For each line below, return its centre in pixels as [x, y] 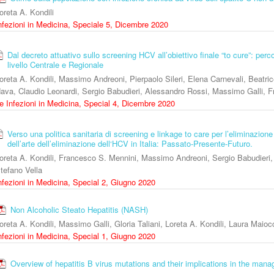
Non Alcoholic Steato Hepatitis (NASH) [79, 210]
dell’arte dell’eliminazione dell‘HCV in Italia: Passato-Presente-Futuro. [130, 144]
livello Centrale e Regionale [55, 65]
